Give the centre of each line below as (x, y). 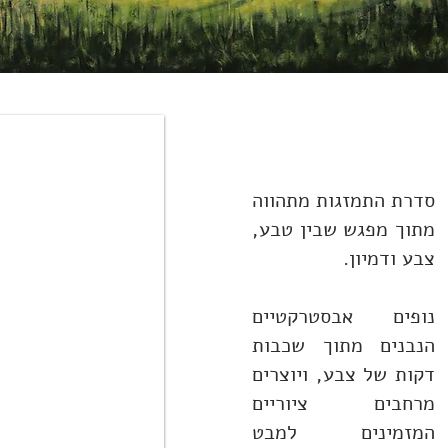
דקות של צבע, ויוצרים (343, 374)
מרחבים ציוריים (343, 403)
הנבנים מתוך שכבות (343, 345)
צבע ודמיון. (386, 258)
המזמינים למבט (343, 432)
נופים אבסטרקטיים (343, 316)
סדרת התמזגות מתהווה (343, 200)
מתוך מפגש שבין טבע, (343, 229)
